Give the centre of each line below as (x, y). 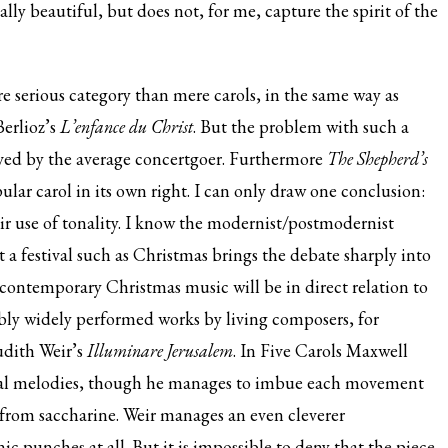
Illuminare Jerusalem (160, 350)
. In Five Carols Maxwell (320, 350)
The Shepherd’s (377, 158)
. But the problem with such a (301, 126)
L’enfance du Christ (126, 126)
